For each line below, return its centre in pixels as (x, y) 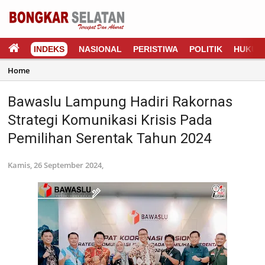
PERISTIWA (156, 49)
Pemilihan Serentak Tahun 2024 (109, 138)
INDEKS (49, 49)
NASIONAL (100, 49)
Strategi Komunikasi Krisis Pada (110, 120)
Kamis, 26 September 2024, (56, 165)
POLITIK (206, 49)
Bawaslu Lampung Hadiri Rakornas (120, 102)
